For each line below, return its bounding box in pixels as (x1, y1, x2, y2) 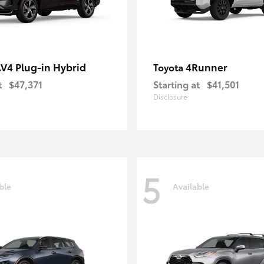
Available (173, 180, 209, 192)
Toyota (153, 60, 186, 74)
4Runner (186, 60, 227, 74)
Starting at (153, 77, 200, 91)
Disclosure (153, 91, 187, 101)
